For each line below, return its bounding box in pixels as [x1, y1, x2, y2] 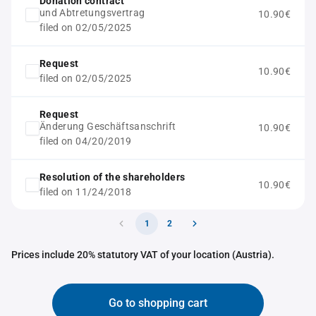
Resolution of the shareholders [39, 171, 186, 183]
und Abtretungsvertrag [39, 7, 145, 18]
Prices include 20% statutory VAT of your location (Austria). [11, 249, 274, 260]
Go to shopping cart [109, 296, 207, 310]
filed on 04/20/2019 [39, 135, 132, 147]
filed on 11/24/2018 [39, 186, 132, 197]
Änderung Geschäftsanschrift [39, 121, 176, 132]
